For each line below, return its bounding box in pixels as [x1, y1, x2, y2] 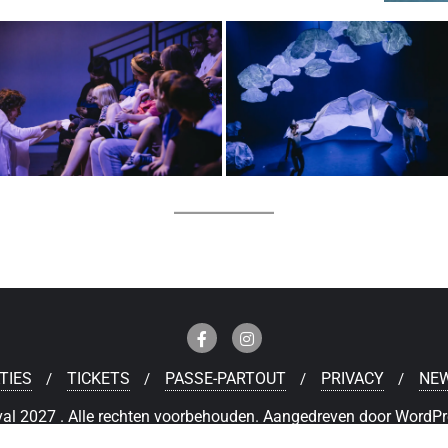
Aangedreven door [263, 407, 395, 427]
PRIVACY [320, 369, 384, 389]
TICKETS [66, 369, 130, 389]
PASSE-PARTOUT [164, 369, 286, 389]
